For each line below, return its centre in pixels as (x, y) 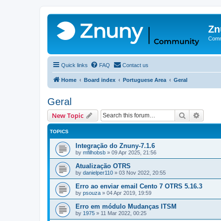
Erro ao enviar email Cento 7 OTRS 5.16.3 (139, 186)
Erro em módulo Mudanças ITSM (126, 206)
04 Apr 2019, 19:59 (129, 193)
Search (196, 115)
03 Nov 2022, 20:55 (142, 173)
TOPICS (59, 131)
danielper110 (98, 173)
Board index (100, 80)
